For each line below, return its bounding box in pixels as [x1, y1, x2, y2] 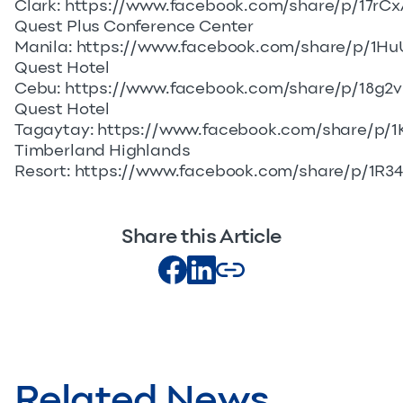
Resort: [14, 161, 75, 181]
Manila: [14, 37, 76, 57]
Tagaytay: [14, 120, 98, 139]
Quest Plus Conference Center [14, 16, 254, 36]
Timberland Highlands [14, 140, 191, 160]
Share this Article [121, 224, 282, 248]
